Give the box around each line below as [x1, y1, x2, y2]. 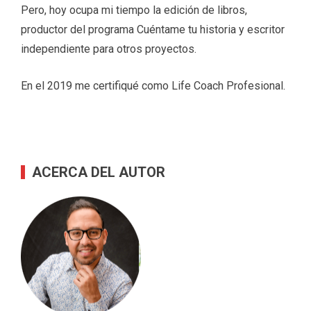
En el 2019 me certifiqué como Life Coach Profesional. [21, 78, 285, 92]
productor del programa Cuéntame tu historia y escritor [21, 22, 285, 36]
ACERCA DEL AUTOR [32, 163, 165, 180]
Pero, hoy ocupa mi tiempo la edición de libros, [21, 3, 247, 17]
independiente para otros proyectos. [21, 42, 196, 56]
